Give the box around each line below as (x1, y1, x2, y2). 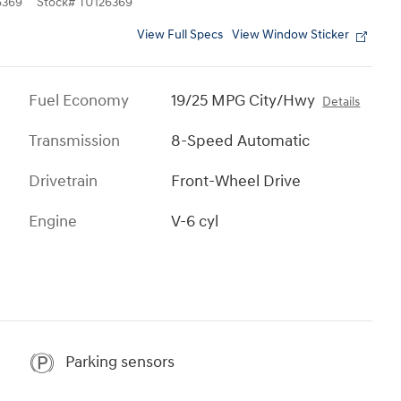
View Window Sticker (232, 27, 349, 42)
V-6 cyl (171, 210, 219, 232)
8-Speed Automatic (171, 130, 311, 151)
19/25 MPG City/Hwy (171, 90, 316, 111)
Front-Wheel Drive (171, 170, 302, 192)
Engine (29, 210, 77, 232)
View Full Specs (137, 27, 223, 42)
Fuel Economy (29, 90, 129, 111)
